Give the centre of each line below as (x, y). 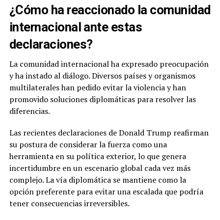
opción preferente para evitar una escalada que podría (106, 192)
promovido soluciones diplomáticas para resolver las (102, 99)
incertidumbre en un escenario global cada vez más (100, 168)
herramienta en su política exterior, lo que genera (97, 156)
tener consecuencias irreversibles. (69, 203)
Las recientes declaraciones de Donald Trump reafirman (109, 133)
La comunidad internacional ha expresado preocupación (109, 64)
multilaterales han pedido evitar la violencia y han (97, 87)
